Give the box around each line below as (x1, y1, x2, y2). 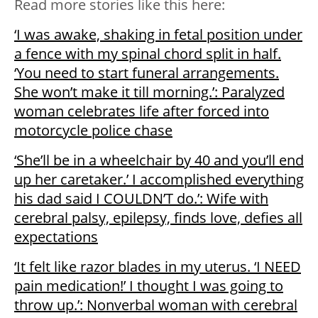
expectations (14, 226, 98, 246)
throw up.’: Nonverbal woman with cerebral (14, 295, 297, 314)
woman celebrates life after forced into (14, 101, 269, 121)
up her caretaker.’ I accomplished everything (14, 169, 304, 189)
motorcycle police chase (14, 120, 172, 140)
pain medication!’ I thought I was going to (14, 275, 283, 295)
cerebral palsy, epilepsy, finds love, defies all (14, 207, 302, 227)
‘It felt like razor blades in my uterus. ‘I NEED (14, 256, 301, 276)
